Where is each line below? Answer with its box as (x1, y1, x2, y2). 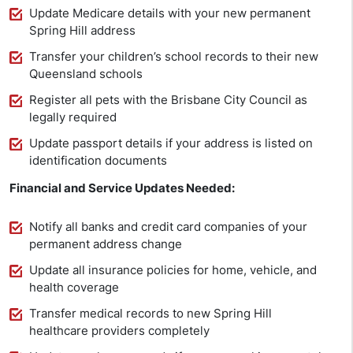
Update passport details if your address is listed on (29, 136, 313, 151)
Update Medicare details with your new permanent (29, 6, 310, 21)
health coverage (29, 280, 119, 295)
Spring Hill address (29, 23, 136, 39)
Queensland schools (29, 66, 143, 82)
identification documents (29, 153, 167, 169)
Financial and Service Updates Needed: (9, 180, 235, 196)
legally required (29, 110, 117, 125)
